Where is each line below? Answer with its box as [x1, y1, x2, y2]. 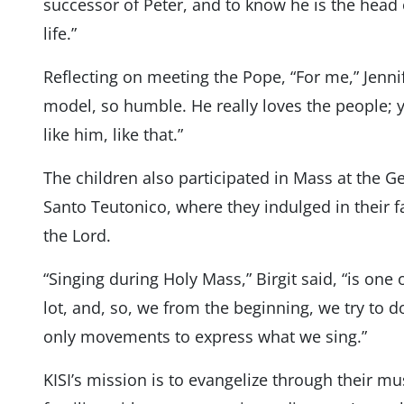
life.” [42, 23, 77, 45]
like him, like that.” [42, 124, 183, 146]
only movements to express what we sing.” [42, 326, 367, 348]
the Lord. [42, 225, 111, 247]
